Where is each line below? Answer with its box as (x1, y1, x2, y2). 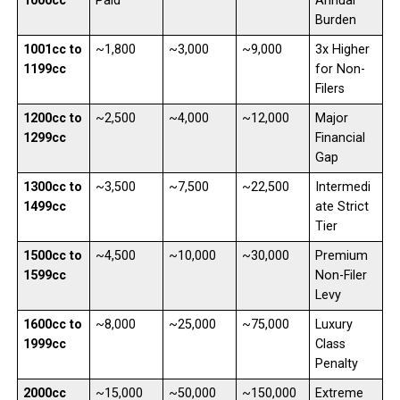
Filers (314, 80, 345, 96)
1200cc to (22, 110, 82, 126)
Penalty (314, 355, 358, 371)
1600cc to (22, 316, 82, 332)
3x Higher (314, 41, 370, 57)
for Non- (314, 61, 365, 77)
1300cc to (22, 179, 82, 195)
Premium (314, 247, 368, 263)
